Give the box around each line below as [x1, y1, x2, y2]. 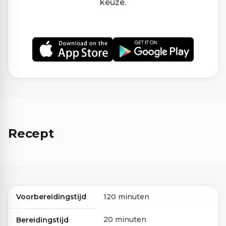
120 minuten [103, 192, 149, 201]
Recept [8, 126, 54, 141]
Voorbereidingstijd [16, 192, 86, 201]
